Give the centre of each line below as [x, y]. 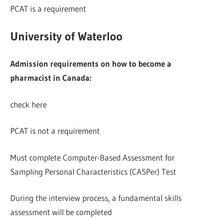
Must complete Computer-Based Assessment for [93, 157]
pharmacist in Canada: [51, 78]
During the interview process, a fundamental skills [96, 198]
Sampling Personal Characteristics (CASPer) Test [93, 171]
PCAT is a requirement [48, 9]
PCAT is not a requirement [55, 131]
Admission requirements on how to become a [91, 64]
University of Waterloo [67, 36]
